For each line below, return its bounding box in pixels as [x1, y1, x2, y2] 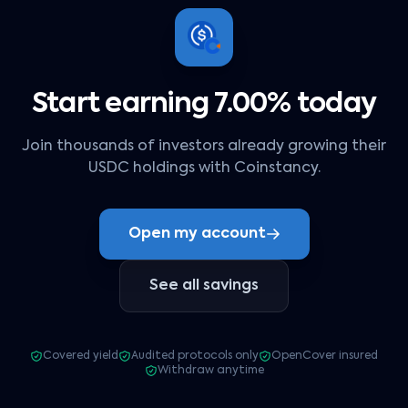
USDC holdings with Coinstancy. [87, 161, 321, 176]
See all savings [149, 279, 259, 293]
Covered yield [43, 351, 118, 362]
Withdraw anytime [157, 365, 264, 376]
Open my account [127, 227, 266, 241]
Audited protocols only [131, 351, 259, 362]
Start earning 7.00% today [31, 91, 377, 118]
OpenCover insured [271, 351, 378, 362]
